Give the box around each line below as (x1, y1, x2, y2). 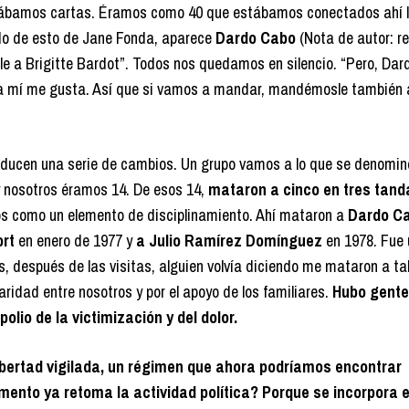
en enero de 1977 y (18, 229, 136, 253)
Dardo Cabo (212, 26, 296, 50)
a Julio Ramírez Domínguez (136, 229, 326, 253)
